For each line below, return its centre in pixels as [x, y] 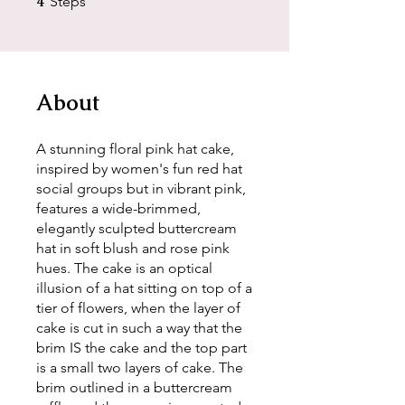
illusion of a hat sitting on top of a [144, 287]
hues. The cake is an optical [124, 268]
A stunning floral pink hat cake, [135, 148]
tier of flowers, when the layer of [138, 307]
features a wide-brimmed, [118, 208]
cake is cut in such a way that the [139, 327]
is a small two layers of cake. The [140, 367]
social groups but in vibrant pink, [141, 188]
